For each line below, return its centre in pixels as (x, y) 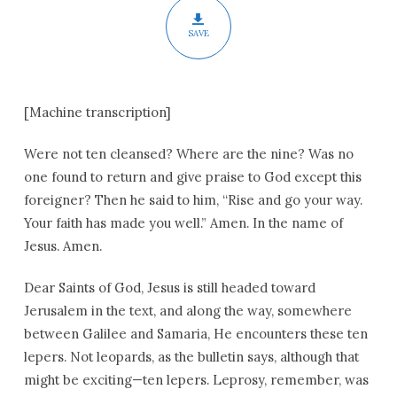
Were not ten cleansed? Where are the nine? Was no (188, 154)
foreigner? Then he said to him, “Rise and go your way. (193, 200)
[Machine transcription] (97, 112)
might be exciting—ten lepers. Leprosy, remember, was (196, 380)
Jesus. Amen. (62, 246)
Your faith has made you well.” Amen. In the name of (183, 223)
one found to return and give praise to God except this (192, 177)
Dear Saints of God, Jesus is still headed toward (169, 288)
